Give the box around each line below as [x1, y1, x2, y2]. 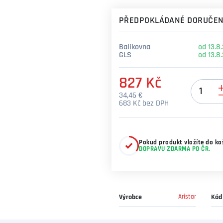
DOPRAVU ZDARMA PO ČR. [139, 146, 211, 152]
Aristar [178, 194, 196, 200]
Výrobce [119, 194, 142, 201]
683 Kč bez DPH [119, 100, 169, 108]
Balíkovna [119, 43, 150, 51]
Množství [190, 79, 220, 87]
